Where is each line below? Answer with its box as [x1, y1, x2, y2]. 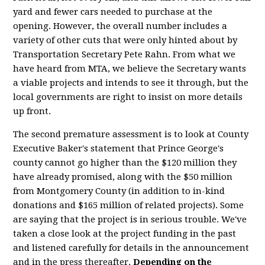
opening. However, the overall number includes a [13, 21, 228, 31]
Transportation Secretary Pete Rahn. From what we [13, 49, 236, 60]
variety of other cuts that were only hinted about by [13, 35, 238, 46]
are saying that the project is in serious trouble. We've [13, 214, 247, 225]
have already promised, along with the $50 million [13, 172, 233, 182]
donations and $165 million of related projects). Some [13, 200, 244, 211]
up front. [13, 106, 51, 117]
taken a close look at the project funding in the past [13, 228, 237, 239]
